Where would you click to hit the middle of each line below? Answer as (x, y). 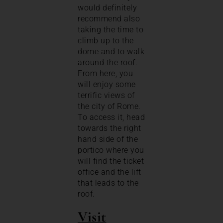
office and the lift (110, 172)
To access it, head (111, 117)
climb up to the (106, 40)
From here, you (105, 73)
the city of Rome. (109, 106)
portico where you (111, 150)
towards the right (110, 128)
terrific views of (106, 95)
